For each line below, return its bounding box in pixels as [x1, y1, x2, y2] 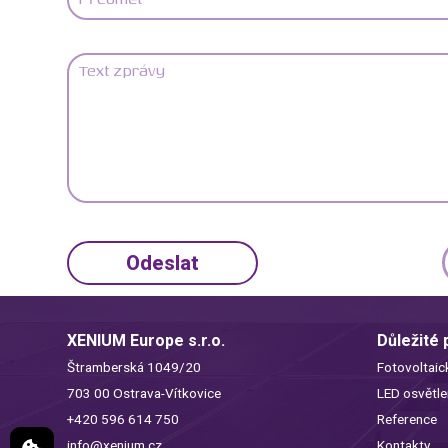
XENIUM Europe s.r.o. [67, 331, 226, 351]
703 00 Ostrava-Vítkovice [67, 385, 222, 402]
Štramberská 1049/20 [67, 359, 202, 376]
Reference [377, 411, 438, 428]
